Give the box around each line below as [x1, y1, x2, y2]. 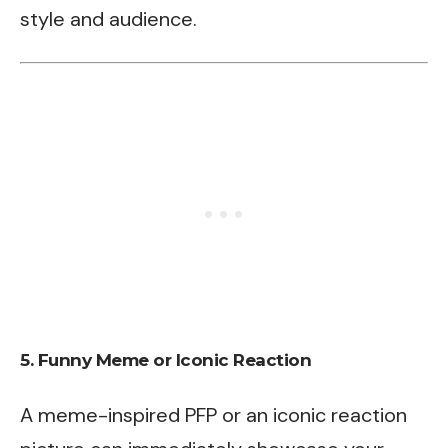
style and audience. [20, 6, 197, 32]
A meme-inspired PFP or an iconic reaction [20, 401, 407, 428]
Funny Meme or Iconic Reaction [37, 350, 311, 370]
